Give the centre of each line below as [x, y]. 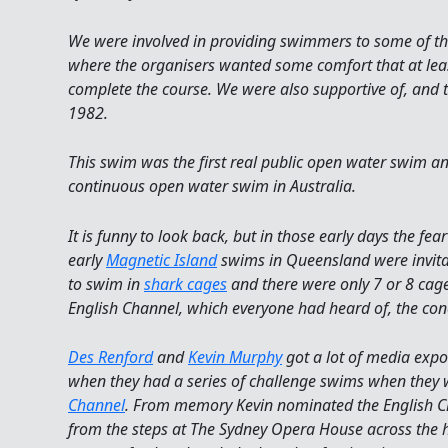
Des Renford [110, 357]
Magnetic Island [161, 259]
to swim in [106, 283]
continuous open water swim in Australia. [212, 186]
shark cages [185, 283]
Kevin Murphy [235, 357]
